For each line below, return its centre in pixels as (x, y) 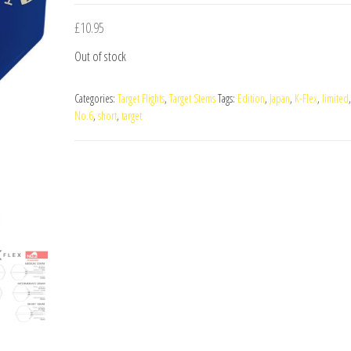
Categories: (96, 98)
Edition (251, 98)
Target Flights (141, 98)
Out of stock (100, 56)
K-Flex (306, 98)
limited (335, 98)
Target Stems (192, 98)
